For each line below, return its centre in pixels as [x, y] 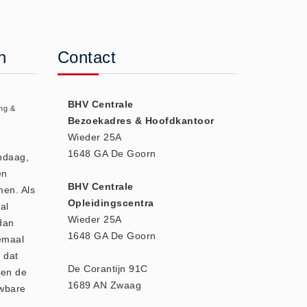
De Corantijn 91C [108, 269]
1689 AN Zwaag [104, 285]
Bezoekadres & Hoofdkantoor [141, 121]
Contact [86, 57]
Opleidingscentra [111, 203]
